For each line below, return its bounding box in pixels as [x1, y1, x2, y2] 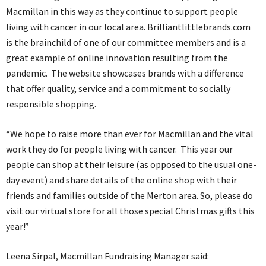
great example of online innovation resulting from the [6, 52, 228, 64]
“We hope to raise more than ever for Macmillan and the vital [6, 128, 254, 140]
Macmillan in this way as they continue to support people [6, 5, 238, 18]
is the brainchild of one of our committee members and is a [6, 36, 246, 49]
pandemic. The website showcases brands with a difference [6, 67, 244, 80]
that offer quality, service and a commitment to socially [6, 83, 230, 95]
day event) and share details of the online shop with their [6, 174, 237, 186]
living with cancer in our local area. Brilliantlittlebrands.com [6, 21, 251, 33]
